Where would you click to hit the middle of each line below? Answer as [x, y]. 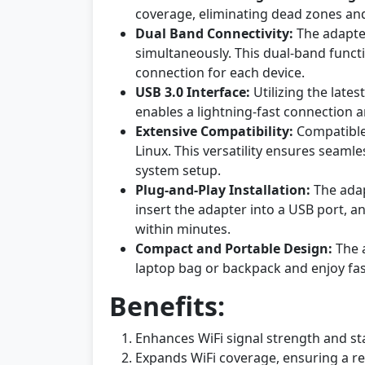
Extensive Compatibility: [214, 131]
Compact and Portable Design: [234, 248]
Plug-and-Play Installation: [223, 190]
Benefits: [167, 306]
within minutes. [183, 229]
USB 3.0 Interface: [193, 92]
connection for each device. [220, 73]
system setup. [178, 170]
